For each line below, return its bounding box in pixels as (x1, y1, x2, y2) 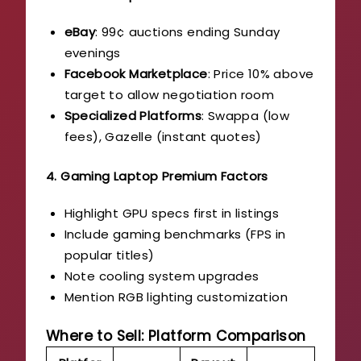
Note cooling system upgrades (64, 267, 259, 284)
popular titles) (64, 246, 155, 263)
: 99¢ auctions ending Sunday (95, 23, 280, 41)
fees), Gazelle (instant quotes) (64, 128, 262, 146)
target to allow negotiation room (64, 86, 275, 104)
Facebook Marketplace (64, 65, 208, 83)
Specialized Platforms (64, 107, 201, 125)
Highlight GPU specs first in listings (64, 204, 280, 222)
